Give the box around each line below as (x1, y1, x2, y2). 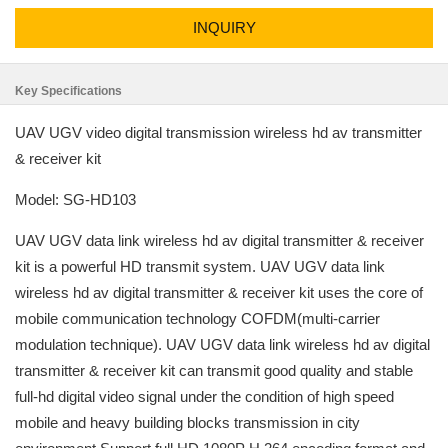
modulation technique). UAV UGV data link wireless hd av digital (15, 336, 430, 353)
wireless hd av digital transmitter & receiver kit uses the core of (15, 284, 423, 301)
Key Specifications (15, 84, 122, 98)
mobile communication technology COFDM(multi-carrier (15, 310, 380, 327)
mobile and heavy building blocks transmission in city (15, 414, 360, 431)
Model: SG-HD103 (15, 191, 136, 208)
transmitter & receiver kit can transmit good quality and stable (15, 362, 413, 379)
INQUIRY (192, 19, 256, 36)
